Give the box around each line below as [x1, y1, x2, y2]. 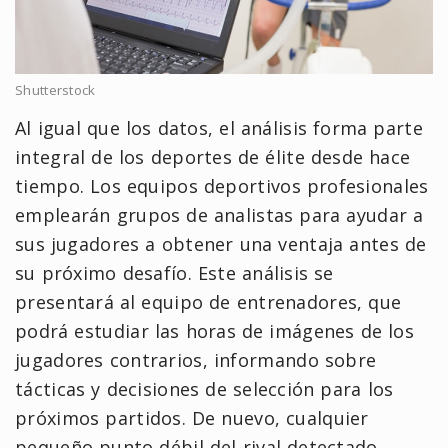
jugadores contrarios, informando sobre [15, 347, 377, 372]
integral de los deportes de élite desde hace [15, 144, 411, 169]
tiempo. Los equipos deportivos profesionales [15, 173, 429, 198]
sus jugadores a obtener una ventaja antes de [15, 231, 427, 256]
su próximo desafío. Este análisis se [15, 260, 334, 285]
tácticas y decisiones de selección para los [15, 376, 394, 401]
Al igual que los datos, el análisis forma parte [15, 115, 423, 140]
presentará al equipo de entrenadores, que [15, 289, 402, 314]
